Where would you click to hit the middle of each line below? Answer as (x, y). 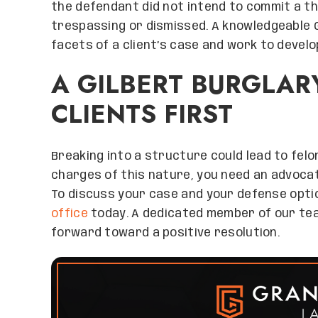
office (70, 214)
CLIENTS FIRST (142, 114)
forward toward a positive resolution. (166, 233)
